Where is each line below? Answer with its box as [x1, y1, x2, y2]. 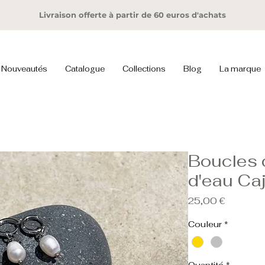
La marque [219, 64, 261, 74]
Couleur [188, 219, 222, 230]
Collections [122, 64, 166, 74]
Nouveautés [1, 64, 47, 74]
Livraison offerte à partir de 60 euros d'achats [39, 10, 226, 20]
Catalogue [65, 64, 105, 74]
